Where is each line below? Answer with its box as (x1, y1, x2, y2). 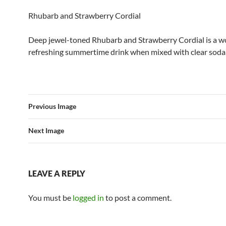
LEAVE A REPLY (28, 168, 85, 179)
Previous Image (28, 102, 76, 111)
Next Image (28, 126, 64, 135)
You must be (28, 193, 73, 203)
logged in (73, 193, 104, 203)
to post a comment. (104, 193, 172, 203)
